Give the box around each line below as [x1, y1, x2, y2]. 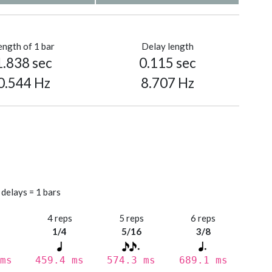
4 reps [47, 212, 72, 224]
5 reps [118, 212, 144, 224]
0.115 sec [138, 55, 196, 72]
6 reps [191, 212, 216, 224]
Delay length [141, 41, 194, 52]
